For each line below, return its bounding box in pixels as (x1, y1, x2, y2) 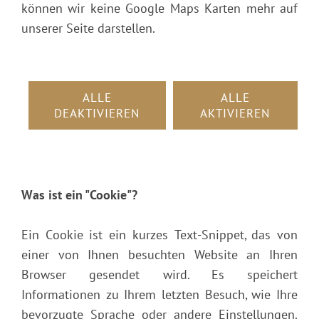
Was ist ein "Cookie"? (21, 186, 137, 203)
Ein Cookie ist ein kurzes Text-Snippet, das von (21, 226, 298, 243)
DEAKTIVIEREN (54, 105, 140, 121)
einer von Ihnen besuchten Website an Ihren (21, 246, 298, 263)
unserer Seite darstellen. (21, 19, 155, 36)
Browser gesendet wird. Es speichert (21, 266, 298, 283)
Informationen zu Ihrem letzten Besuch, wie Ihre (21, 286, 298, 303)
